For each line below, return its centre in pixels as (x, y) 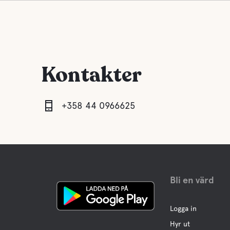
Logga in (183, 208)
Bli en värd (192, 180)
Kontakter (91, 75)
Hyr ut (180, 224)
